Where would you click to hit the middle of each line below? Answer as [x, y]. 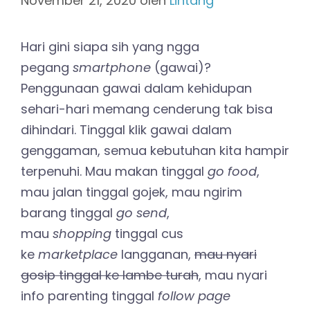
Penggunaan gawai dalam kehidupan [136, 88]
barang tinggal [69, 213]
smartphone [112, 67]
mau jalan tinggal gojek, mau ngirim [131, 192]
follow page [194, 296]
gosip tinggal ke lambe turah [110, 275]
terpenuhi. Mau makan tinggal [114, 171]
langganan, [156, 254]
